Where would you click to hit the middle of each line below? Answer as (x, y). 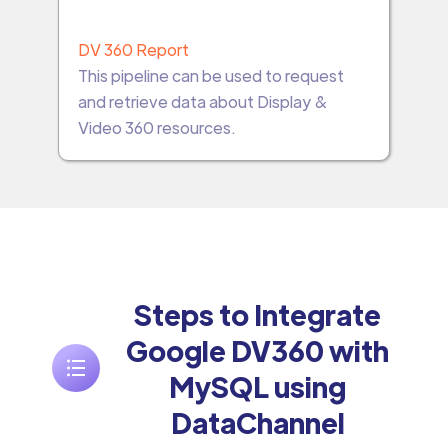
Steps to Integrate (258, 314)
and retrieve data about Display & (202, 102)
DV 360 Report (133, 50)
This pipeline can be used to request (210, 76)
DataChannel (257, 422)
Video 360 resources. (156, 128)
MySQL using (258, 386)
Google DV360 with (258, 350)
